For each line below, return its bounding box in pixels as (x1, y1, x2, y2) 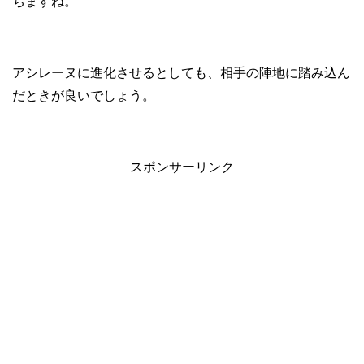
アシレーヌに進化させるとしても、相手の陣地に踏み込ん (12, 66, 350, 80)
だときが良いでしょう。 (12, 89, 155, 103)
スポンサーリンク (130, 160, 234, 175)
